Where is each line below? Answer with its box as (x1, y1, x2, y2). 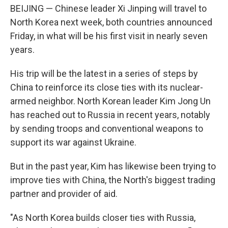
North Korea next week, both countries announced (10, 17, 212, 27)
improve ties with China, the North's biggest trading (10, 175, 215, 185)
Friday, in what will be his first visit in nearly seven (10, 31, 208, 41)
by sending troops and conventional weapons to (10, 123, 203, 134)
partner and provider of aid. (10, 188, 118, 199)
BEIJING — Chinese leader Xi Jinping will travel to (10, 3, 207, 14)
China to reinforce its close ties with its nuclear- (10, 82, 203, 93)
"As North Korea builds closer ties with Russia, (10, 212, 195, 223)
